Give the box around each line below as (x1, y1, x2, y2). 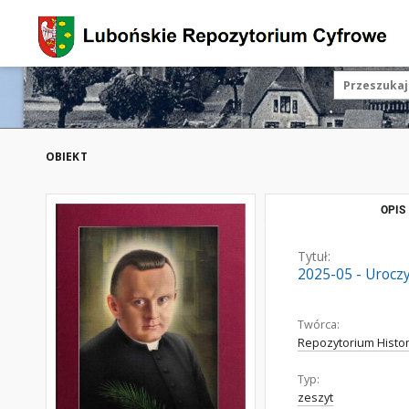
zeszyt (298, 390, 333, 405)
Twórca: (298, 317, 340, 332)
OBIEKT (46, 149, 88, 164)
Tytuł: (298, 247, 330, 265)
